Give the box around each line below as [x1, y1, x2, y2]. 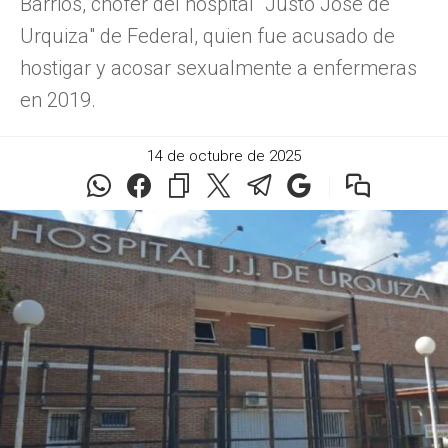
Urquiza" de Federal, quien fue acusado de [20, 24, 395, 48]
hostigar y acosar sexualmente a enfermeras [20, 56, 417, 80]
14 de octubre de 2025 [147, 147, 301, 165]
